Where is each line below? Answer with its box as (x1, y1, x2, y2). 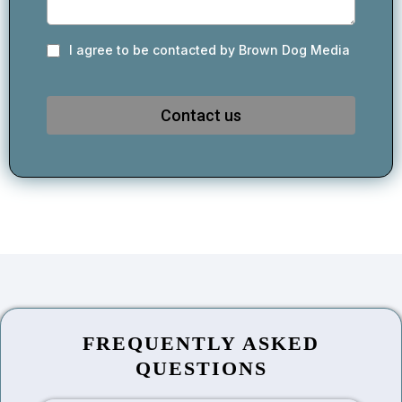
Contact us (161, 105, 241, 125)
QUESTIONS (135, 356, 267, 380)
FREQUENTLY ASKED (83, 331, 319, 354)
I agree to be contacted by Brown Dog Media (69, 41, 350, 57)
